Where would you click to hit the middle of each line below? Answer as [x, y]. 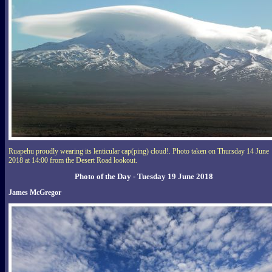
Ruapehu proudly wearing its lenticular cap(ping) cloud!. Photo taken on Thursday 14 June [139, 151]
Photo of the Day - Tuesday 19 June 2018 [144, 177]
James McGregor [35, 193]
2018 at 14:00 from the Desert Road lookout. [73, 161]
